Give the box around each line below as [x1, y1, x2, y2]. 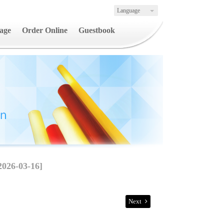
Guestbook [78, 26, 115, 34]
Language [117, 7, 140, 14]
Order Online [22, 26, 67, 34]
